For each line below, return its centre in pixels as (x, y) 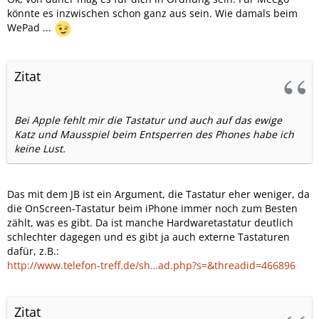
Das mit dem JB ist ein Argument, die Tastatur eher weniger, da (158, 194)
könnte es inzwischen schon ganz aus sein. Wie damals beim (152, 14)
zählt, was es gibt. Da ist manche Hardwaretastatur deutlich (150, 223)
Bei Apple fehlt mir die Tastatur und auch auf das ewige (148, 120)
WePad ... (31, 28)
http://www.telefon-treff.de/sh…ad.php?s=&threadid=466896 (151, 266)
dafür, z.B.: (33, 251)
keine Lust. (40, 149)
